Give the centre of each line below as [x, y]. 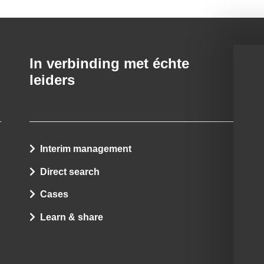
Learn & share [72, 217]
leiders [52, 80]
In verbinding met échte [109, 64]
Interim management [86, 148]
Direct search [70, 171]
